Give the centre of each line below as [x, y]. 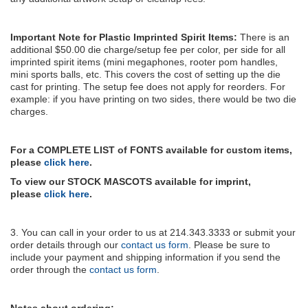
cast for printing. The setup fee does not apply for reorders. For [148, 86]
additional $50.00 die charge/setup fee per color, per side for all [148, 49]
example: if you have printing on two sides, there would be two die [153, 99]
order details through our [66, 244]
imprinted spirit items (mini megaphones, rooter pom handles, [144, 62]
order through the [50, 269]
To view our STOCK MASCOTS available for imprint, [131, 181]
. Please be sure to [229, 244]
